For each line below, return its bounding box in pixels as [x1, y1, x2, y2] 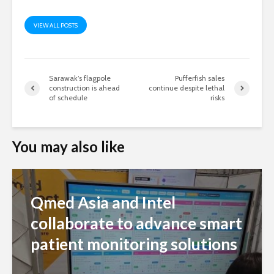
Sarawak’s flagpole [49, 73, 111, 83]
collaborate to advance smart [31, 213, 242, 234]
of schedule [49, 93, 87, 103]
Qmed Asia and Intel [31, 193, 176, 213]
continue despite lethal [149, 83, 225, 93]
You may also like [12, 138, 125, 156]
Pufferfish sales [175, 73, 225, 83]
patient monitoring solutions [31, 234, 237, 254]
